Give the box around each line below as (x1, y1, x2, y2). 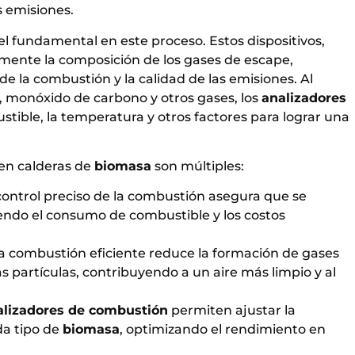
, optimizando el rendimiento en (120, 322, 326, 338)
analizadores (261, 90, 346, 105)
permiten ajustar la (168, 303, 296, 319)
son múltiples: (151, 158, 244, 174)
